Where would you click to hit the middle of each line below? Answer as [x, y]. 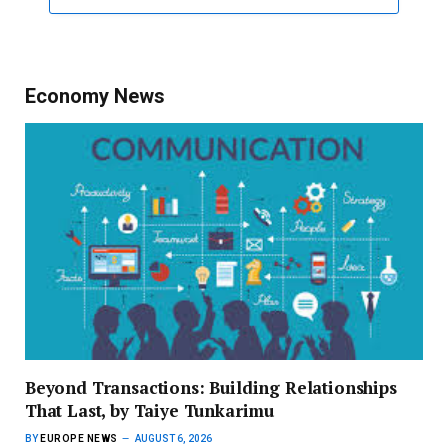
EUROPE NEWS [79, 438]
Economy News [95, 95]
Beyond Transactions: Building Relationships [211, 387]
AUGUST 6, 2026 [173, 438]
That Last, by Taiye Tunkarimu [150, 410]
